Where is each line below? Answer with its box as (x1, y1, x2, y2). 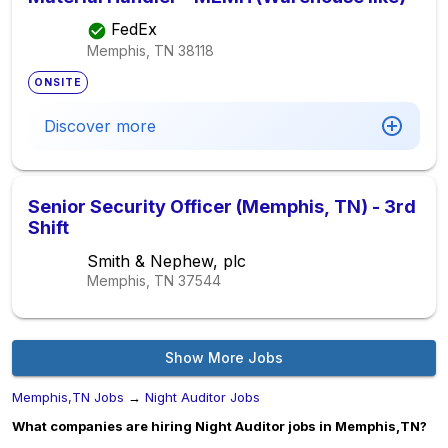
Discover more (44, 116, 156, 136)
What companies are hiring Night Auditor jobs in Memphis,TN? (12, 418, 427, 434)
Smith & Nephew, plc (87, 251, 246, 271)
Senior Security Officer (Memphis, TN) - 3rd (28, 196, 416, 217)
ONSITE (34, 76, 83, 89)
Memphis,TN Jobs (12, 389, 124, 405)
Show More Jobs (165, 349, 283, 366)
